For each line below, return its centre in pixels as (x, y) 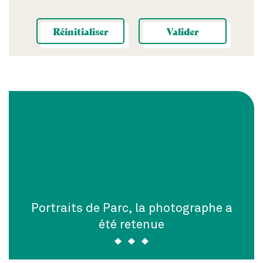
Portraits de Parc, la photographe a (131, 207)
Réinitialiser (80, 31)
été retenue (131, 224)
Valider (183, 31)
